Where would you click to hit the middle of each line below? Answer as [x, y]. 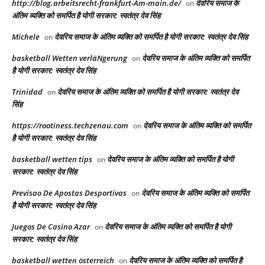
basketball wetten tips [52, 159]
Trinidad [27, 92]
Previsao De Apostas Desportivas [69, 193]
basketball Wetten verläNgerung [70, 58]
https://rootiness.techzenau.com [70, 126]
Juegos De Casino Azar [51, 227]
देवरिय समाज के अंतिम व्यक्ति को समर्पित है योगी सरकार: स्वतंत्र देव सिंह [151, 37]
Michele [26, 37]
